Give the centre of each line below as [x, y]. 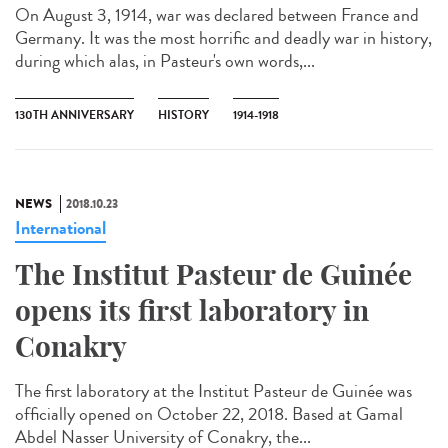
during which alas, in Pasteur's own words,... [165, 60]
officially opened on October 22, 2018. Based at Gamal [209, 413]
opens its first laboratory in [192, 310]
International [60, 227]
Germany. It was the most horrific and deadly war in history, [223, 37]
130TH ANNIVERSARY [74, 114]
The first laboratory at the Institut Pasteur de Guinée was [213, 390]
